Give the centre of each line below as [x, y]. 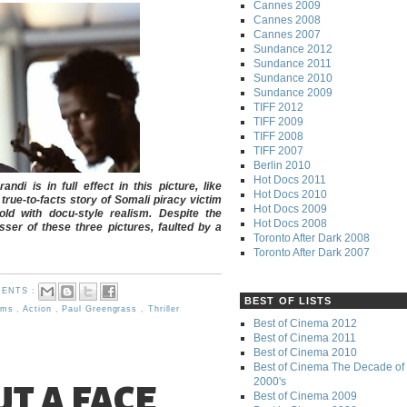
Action [39, 309]
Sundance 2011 [293, 63]
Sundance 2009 [293, 92]
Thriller [164, 309]
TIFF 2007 [278, 150]
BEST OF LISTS [288, 300]
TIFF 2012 [278, 107]
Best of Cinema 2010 [305, 352]
